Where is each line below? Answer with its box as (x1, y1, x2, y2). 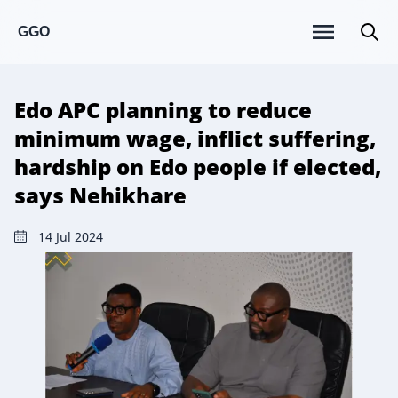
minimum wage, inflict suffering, (14, 123, 376, 153)
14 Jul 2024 (38, 228, 103, 245)
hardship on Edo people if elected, (14, 152, 381, 181)
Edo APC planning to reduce (14, 95, 312, 124)
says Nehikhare (14, 180, 187, 210)
